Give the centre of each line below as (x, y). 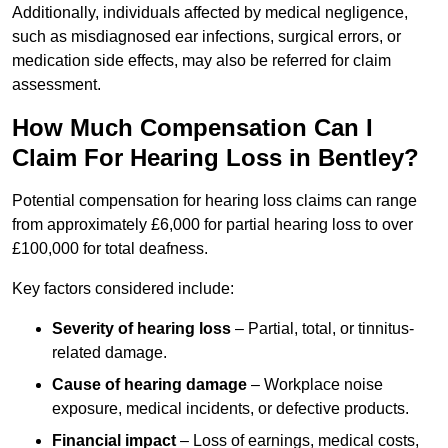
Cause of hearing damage (149, 385)
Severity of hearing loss (141, 329)
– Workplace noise (315, 385)
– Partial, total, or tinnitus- (322, 329)
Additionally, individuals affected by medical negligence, (210, 13)
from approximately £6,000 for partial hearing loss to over (212, 225)
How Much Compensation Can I (192, 128)
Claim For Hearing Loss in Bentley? (215, 158)
